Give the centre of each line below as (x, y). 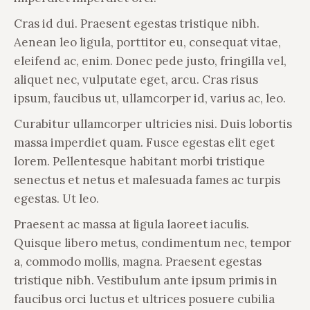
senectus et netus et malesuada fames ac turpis (147, 180)
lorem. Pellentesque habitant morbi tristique (139, 161)
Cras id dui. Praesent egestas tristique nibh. (137, 24)
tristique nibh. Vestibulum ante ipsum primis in (146, 280)
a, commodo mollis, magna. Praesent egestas (138, 262)
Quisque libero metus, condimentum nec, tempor (153, 243)
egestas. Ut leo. (56, 199)
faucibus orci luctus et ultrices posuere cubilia (144, 299)
